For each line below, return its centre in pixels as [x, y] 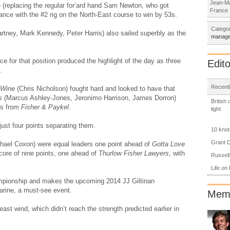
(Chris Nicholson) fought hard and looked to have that [96, 88]
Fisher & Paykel [45, 107]
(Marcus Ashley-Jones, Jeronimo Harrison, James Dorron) [89, 98]
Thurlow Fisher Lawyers [134, 153]
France [219, 11]
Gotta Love [168, 144]
